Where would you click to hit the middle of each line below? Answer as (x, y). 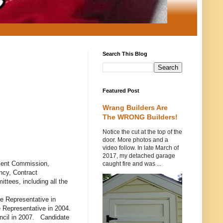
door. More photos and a (135, 140)
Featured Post (121, 91)
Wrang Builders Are (135, 108)
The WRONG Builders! (140, 117)
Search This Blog (125, 54)
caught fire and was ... (132, 164)
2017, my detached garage (139, 156)
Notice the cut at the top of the (142, 132)
